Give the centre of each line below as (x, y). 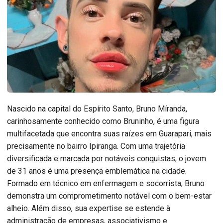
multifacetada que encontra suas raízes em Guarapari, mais (109, 134)
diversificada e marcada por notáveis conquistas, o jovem (107, 159)
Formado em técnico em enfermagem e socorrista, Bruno (106, 184)
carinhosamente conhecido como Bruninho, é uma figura (103, 121)
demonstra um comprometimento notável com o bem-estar (109, 196)
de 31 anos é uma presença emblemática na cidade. (97, 171)
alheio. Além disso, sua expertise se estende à (89, 209)
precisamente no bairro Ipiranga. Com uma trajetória (96, 146)
